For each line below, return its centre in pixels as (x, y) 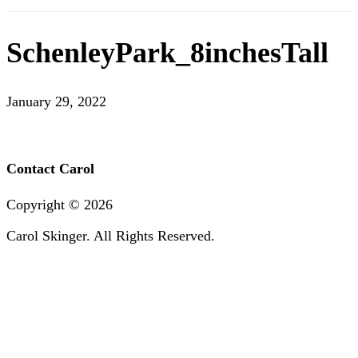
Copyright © (45, 204)
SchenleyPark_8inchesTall (167, 52)
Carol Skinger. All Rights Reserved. (111, 235)
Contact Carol (50, 168)
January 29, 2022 (56, 101)
